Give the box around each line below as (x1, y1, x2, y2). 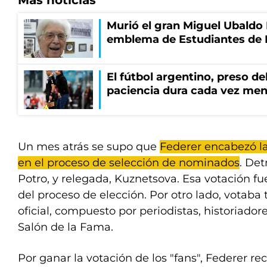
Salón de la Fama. (18, 220, 113, 234)
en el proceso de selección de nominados (18, 156, 240, 169)
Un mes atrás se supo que (18, 139, 160, 153)
